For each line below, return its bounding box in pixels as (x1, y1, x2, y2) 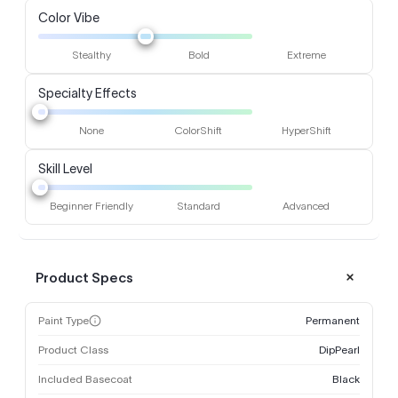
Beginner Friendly (50, 200, 134, 212)
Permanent (306, 314, 360, 327)
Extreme (286, 49, 326, 61)
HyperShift (281, 124, 331, 137)
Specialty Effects (38, 86, 137, 101)
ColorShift (175, 124, 223, 137)
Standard (177, 200, 221, 212)
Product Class (38, 344, 108, 356)
